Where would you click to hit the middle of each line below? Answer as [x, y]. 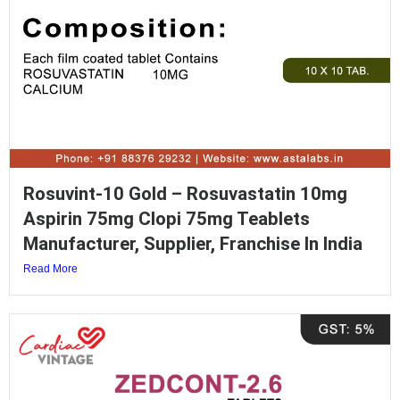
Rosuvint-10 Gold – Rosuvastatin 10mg [185, 193]
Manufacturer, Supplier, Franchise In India [193, 243]
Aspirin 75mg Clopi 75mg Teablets [167, 218]
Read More [50, 268]
